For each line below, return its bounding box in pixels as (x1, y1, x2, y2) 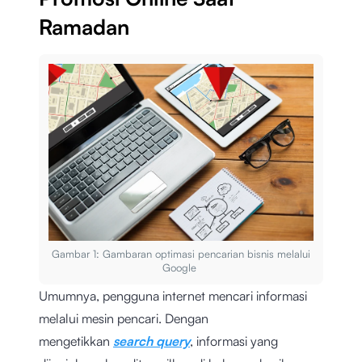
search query (113, 332, 190, 349)
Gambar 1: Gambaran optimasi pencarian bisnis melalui (51, 246, 310, 260)
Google (162, 260, 200, 274)
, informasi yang (190, 332, 278, 349)
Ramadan (39, 14, 129, 40)
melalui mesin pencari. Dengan (39, 309, 208, 326)
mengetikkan (39, 332, 113, 349)
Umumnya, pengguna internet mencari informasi (39, 287, 307, 304)
